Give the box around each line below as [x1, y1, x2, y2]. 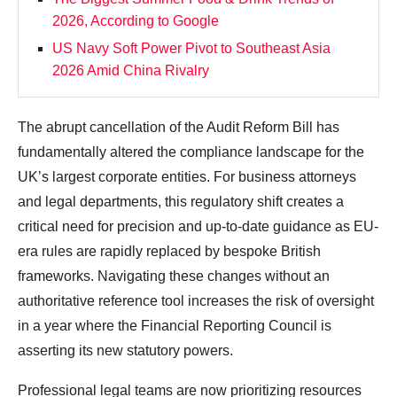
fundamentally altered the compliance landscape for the [18, 144, 364, 160]
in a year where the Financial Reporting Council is [18, 318, 331, 334]
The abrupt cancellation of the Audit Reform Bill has [18, 120, 339, 136]
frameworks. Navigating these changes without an [18, 269, 330, 284]
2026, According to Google [52, 13, 219, 29]
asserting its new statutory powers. [18, 343, 233, 359]
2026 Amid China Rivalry [52, 63, 209, 79]
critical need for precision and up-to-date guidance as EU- [18, 219, 378, 235]
